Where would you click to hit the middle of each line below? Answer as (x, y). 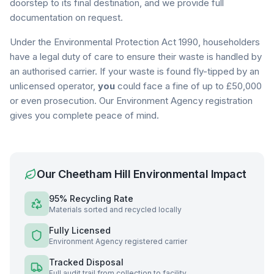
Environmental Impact (188, 174)
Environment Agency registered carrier (118, 241)
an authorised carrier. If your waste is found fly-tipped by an (135, 71)
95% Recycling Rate (91, 198)
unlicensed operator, (54, 86)
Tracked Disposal (86, 262)
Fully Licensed (80, 230)
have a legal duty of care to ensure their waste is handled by (136, 57)
